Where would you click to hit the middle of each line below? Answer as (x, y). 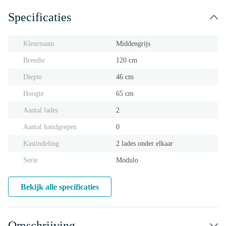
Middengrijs (133, 44)
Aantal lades (41, 110)
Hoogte (34, 94)
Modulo (127, 160)
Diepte (33, 77)
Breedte (34, 60)
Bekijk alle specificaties (60, 187)
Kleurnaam (39, 44)
